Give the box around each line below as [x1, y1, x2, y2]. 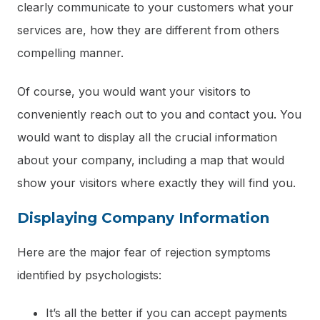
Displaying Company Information [17, 209, 269, 226]
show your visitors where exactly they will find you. [17, 175, 296, 190]
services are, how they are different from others [17, 23, 279, 38]
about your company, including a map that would [17, 152, 284, 167]
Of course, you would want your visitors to [17, 84, 251, 99]
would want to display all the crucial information [17, 129, 277, 144]
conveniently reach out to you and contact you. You [17, 106, 301, 121]
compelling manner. [17, 46, 124, 61]
